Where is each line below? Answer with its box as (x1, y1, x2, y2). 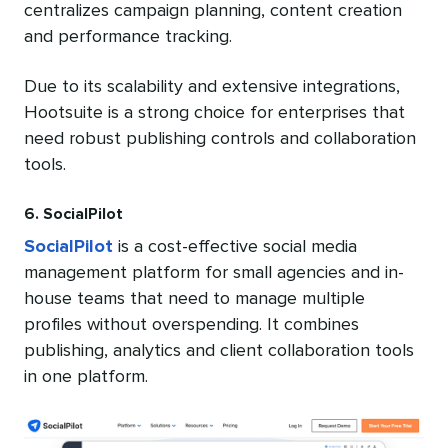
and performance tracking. (24, 28, 232, 47)
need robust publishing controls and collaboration (24, 130, 416, 149)
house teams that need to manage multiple (24, 290, 365, 309)
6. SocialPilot (24, 206, 123, 223)
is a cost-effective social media (113, 238, 357, 257)
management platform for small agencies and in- (24, 264, 404, 283)
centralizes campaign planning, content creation (24, 2, 402, 21)
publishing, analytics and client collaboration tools (24, 342, 414, 361)
